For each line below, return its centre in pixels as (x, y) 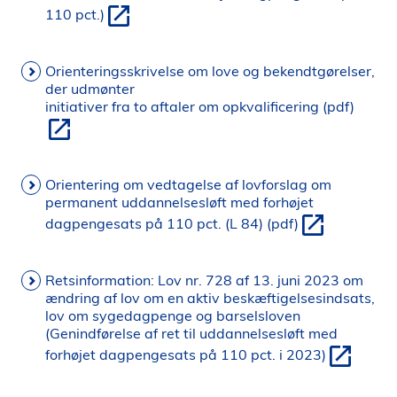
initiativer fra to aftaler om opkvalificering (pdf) (200, 106)
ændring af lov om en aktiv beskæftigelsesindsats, (210, 298)
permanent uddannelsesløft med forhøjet (179, 202)
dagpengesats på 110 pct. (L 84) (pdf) (172, 224)
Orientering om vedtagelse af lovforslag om (188, 184)
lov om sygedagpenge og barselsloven (173, 315)
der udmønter (90, 89)
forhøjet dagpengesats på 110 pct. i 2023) (186, 355)
